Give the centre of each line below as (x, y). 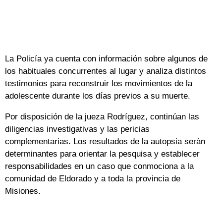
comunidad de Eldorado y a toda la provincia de (93, 178)
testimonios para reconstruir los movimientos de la (99, 83)
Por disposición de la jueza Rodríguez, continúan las (102, 116)
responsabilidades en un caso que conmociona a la (99, 166)
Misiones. (23, 191)
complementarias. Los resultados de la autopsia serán (105, 141)
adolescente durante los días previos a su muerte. (98, 96)
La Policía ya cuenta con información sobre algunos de (106, 58)
